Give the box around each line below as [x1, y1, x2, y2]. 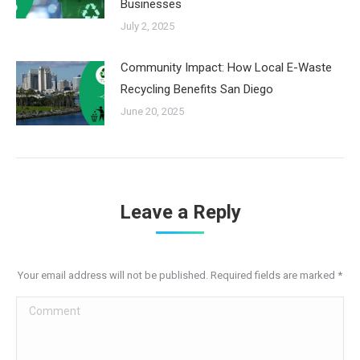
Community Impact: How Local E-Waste [121, 59, 332, 75]
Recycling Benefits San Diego [121, 81, 273, 96]
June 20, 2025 [121, 104, 184, 117]
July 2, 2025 [121, 19, 174, 32]
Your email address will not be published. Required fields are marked [18, 268, 337, 281]
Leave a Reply [119, 200, 241, 223]
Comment [16, 299, 69, 314]
